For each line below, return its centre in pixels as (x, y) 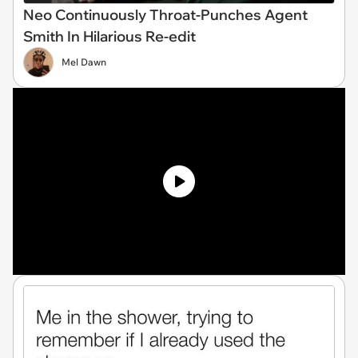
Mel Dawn (84, 62)
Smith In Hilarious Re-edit (109, 36)
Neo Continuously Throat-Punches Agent (165, 14)
